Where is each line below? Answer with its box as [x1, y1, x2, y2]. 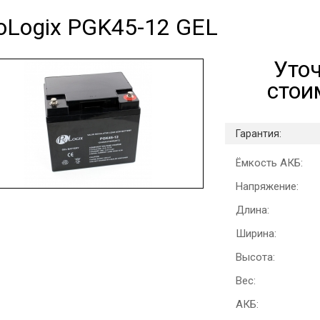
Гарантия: [235, 128, 281, 139]
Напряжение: [235, 180, 299, 193]
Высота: [235, 251, 275, 264]
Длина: [235, 204, 269, 216]
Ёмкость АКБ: [235, 156, 303, 169]
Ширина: [235, 227, 276, 240]
